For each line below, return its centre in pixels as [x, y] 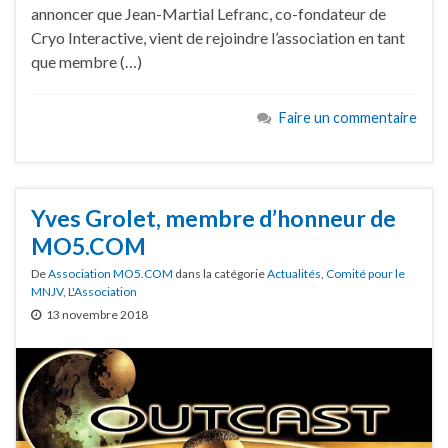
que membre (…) [86, 61]
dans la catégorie [220, 274]
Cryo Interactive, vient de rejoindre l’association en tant [218, 37]
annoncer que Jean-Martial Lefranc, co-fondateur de [208, 13]
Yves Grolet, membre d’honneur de [213, 218]
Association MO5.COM [110, 274]
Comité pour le [365, 274]
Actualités [294, 274]
